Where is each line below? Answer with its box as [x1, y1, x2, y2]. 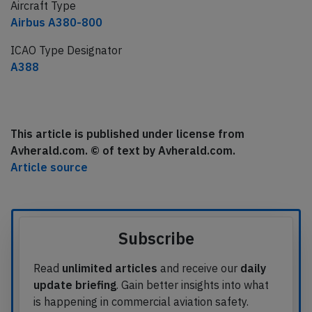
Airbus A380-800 [10, 15, 102, 30]
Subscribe [118, 228, 194, 249]
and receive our [157, 261, 240, 276]
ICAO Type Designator [10, 43, 122, 58]
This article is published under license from [10, 127, 244, 141]
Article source [10, 160, 88, 175]
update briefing [33, 278, 116, 292]
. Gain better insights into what [116, 278, 269, 292]
